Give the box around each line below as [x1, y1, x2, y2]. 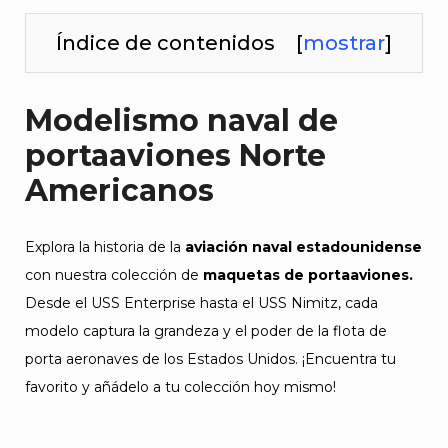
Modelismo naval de [25, 102, 338, 139]
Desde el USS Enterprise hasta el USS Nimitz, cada [25, 294, 378, 312]
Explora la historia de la [25, 238, 185, 256]
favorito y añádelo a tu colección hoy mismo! [25, 378, 336, 396]
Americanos [25, 172, 214, 209]
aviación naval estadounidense [185, 238, 422, 256]
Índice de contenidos [56, 31, 275, 55]
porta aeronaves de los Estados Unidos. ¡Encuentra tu [25, 350, 396, 368]
